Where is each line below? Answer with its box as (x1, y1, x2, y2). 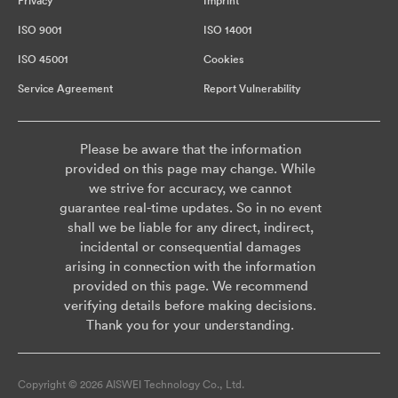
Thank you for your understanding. (86, 316, 294, 334)
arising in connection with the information (65, 258, 315, 275)
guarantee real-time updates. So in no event (59, 199, 322, 217)
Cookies (203, 52, 243, 67)
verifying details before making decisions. (64, 297, 316, 314)
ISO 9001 (18, 23, 62, 37)
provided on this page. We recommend (72, 277, 308, 295)
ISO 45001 (18, 52, 68, 67)
